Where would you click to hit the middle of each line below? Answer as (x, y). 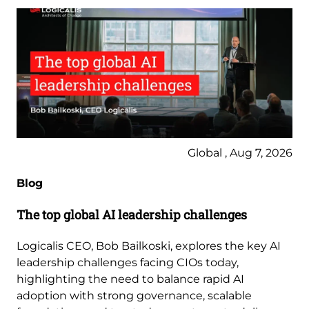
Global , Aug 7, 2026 (240, 153)
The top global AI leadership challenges (132, 215)
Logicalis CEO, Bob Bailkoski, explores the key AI (149, 246)
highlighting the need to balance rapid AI (130, 279)
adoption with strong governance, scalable (134, 296)
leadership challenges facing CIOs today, (128, 263)
